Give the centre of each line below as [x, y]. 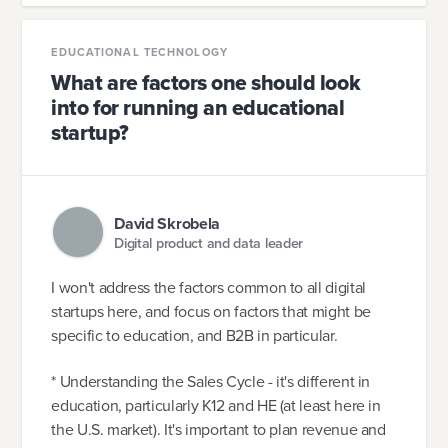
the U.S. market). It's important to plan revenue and [218, 429]
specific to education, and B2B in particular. [194, 336]
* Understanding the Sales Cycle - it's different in [211, 381]
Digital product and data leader [209, 243]
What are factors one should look [206, 82]
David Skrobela [167, 224]
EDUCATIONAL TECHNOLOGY [139, 52]
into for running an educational [198, 107]
